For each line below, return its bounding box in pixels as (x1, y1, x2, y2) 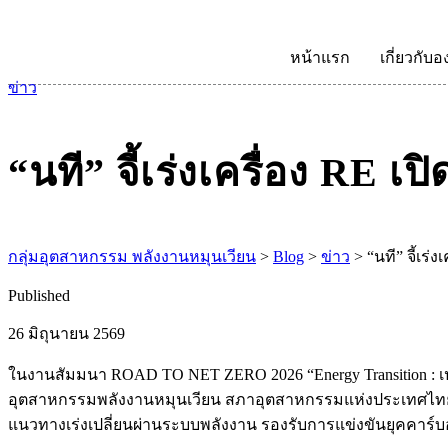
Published (8, 287, 70, 304)
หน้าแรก (289, 49, 350, 66)
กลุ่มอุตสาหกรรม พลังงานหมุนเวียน (8, 248, 256, 265)
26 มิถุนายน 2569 (8, 325, 125, 342)
